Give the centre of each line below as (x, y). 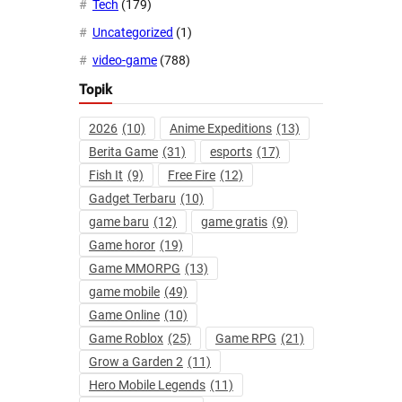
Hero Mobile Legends (147, 385)
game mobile (124, 292)
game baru (119, 222)
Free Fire (192, 175)
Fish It (106, 175)
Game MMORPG (135, 269)
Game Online (124, 315)
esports (231, 152)
